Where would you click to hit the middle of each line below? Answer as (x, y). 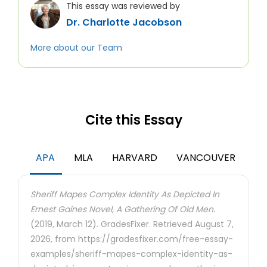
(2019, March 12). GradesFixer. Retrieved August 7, (132, 224)
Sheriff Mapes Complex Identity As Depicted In (125, 194)
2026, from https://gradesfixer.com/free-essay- (132, 239)
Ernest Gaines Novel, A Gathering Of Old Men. (123, 209)
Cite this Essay (133, 120)
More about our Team (76, 48)
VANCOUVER (206, 158)
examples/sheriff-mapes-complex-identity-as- (131, 254)
